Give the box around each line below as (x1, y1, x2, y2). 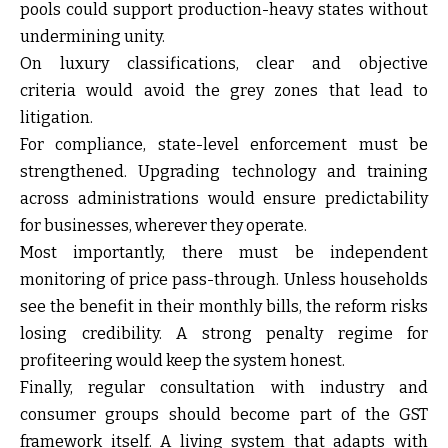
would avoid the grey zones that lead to (76, 81, 428, 101)
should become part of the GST (159, 405, 429, 425)
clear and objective (256, 54, 429, 74)
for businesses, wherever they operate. (20, 216, 307, 236)
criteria (20, 81, 76, 101)
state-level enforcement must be (157, 135, 429, 155)
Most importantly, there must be (20, 243, 330, 263)
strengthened (20, 162, 124, 182)
